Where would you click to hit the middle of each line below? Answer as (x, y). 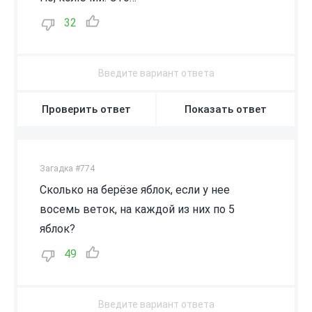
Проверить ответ (86, 109)
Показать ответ (226, 109)
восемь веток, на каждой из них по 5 (137, 209)
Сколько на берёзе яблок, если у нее (135, 189)
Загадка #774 (67, 168)
